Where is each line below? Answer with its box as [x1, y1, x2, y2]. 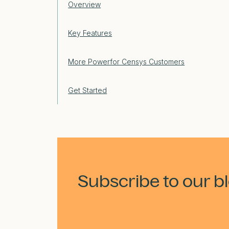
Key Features [68, 29, 112, 38]
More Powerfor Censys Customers [68, 57, 185, 66]
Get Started [68, 86, 107, 95]
